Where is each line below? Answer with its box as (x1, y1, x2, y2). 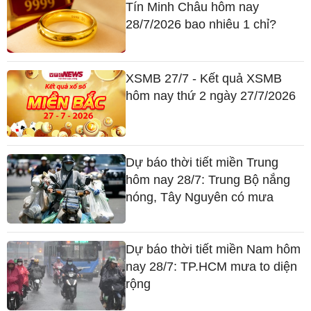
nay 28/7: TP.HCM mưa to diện (126, 260, 298, 274)
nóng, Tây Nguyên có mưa (126, 190, 274, 205)
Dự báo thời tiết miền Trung (126, 155, 279, 170)
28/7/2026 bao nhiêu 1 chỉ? (126, 17, 277, 32)
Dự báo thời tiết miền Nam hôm (126, 242, 301, 257)
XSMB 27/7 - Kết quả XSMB (126, 71, 283, 85)
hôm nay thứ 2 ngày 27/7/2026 (126, 88, 296, 103)
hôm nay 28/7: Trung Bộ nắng (126, 173, 291, 187)
